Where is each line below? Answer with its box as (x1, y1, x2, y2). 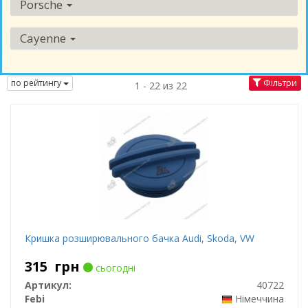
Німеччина (234, 292, 284, 305)
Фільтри (261, 77, 297, 89)
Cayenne (20, 30, 69, 46)
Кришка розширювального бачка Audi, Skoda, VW (24, 232, 254, 245)
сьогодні (92, 261, 135, 274)
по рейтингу (11, 77, 63, 89)
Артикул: (24, 278, 71, 291)
